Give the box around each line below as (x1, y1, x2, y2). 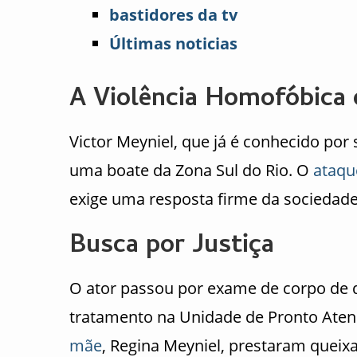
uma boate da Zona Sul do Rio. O (69, 159, 313, 182)
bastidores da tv (109, 4, 237, 25)
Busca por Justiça (69, 226, 274, 269)
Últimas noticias (109, 33, 237, 54)
